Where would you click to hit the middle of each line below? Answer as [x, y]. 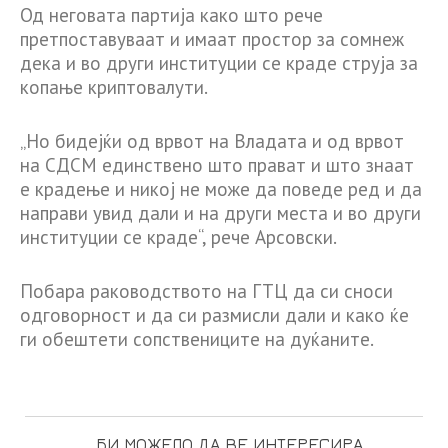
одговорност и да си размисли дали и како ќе [214, 315]
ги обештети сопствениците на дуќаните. [197, 339]
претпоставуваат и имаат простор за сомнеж [212, 38]
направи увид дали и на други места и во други [220, 212]
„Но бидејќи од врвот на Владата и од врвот [212, 140]
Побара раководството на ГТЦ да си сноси [206, 291]
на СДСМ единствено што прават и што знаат [217, 164]
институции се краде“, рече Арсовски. [178, 236]
